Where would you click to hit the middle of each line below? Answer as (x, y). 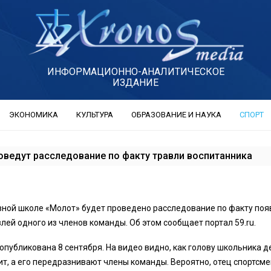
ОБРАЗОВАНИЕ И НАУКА (176, 114)
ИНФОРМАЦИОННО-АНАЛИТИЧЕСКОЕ (135, 72)
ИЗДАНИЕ (135, 83)
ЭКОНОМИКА (33, 114)
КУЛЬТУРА (94, 114)
